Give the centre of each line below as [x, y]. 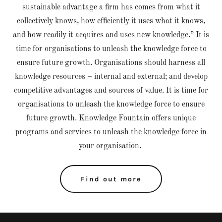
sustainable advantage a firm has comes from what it [111, 7]
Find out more [111, 179]
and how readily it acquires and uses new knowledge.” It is [111, 35]
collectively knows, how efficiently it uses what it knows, [111, 21]
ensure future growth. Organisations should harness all [111, 63]
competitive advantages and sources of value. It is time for [111, 91]
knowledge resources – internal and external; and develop [111, 77]
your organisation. [111, 146]
